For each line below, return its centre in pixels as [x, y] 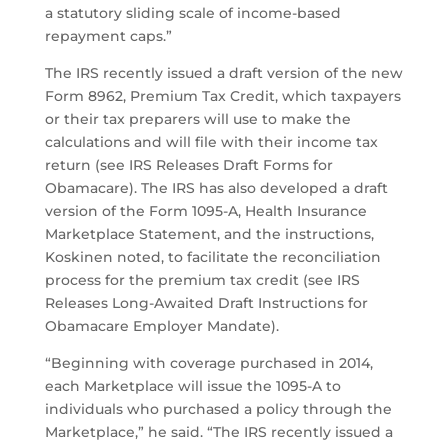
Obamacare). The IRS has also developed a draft [216, 188]
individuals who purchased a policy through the [218, 409]
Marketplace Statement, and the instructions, [209, 234]
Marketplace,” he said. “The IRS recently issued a [218, 432]
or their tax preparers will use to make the [197, 119]
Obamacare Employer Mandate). [161, 326]
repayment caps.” [108, 36]
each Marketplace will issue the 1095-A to [192, 386]
